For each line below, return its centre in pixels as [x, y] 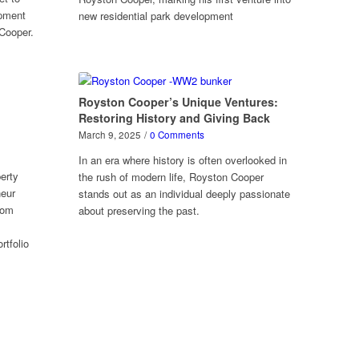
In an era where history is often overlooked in [183, 160]
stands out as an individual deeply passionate [185, 194]
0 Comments [177, 135]
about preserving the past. [139, 210]
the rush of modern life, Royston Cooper [171, 177]
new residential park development [156, 16]
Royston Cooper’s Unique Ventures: [179, 102]
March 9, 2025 [110, 135]
